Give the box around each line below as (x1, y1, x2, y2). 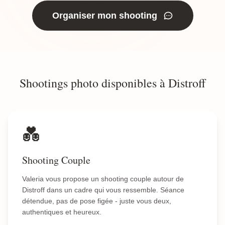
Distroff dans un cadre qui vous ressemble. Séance (22, 186, 184, 194)
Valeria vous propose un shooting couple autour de (22, 175, 184, 183)
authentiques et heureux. (22, 208, 101, 216)
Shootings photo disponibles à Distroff (20, 75, 205, 91)
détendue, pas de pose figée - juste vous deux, (22, 197, 171, 205)
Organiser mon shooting (52, 11, 157, 21)
